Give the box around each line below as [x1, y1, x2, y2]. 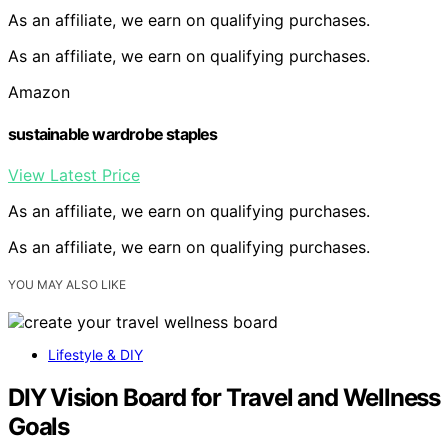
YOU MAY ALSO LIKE [8, 276, 126, 292]
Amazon [8, 82, 70, 103]
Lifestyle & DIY [48, 346, 143, 363]
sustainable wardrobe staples [8, 123, 218, 144]
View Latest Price [8, 164, 140, 185]
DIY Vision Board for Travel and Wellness [8, 382, 440, 412]
